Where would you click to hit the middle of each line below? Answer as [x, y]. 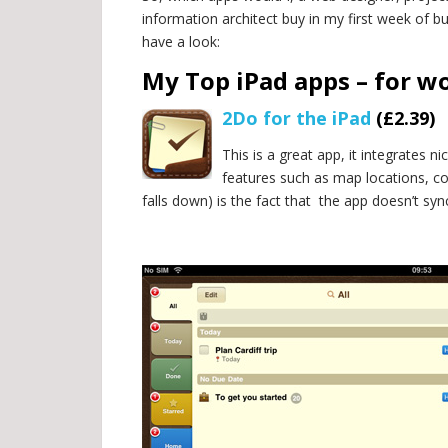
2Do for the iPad [296, 118]
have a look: [181, 41]
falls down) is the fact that [228, 200]
